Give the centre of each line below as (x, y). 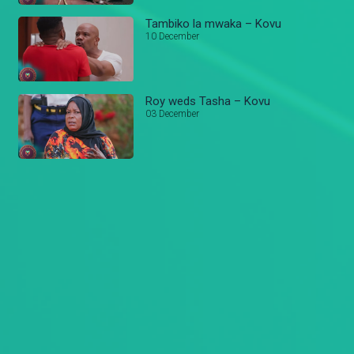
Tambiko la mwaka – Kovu (214, 23)
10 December (173, 36)
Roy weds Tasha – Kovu (208, 101)
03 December (173, 113)
